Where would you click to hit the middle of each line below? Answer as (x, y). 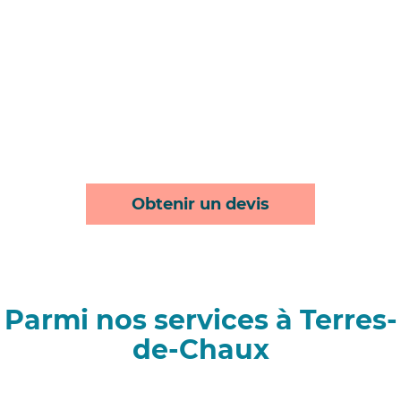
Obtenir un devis (200, 205)
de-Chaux (200, 350)
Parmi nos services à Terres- (200, 320)
